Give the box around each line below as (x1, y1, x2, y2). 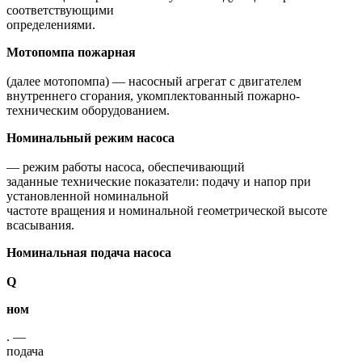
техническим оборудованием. (6, 103, 170, 117)
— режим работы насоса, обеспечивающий (6, 159, 245, 174)
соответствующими (6, 2, 114, 17)
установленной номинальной (6, 188, 169, 203)
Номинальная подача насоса (6, 245, 171, 259)
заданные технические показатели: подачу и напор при (6, 174, 311, 188)
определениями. (6, 17, 95, 32)
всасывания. (6, 217, 74, 232)
